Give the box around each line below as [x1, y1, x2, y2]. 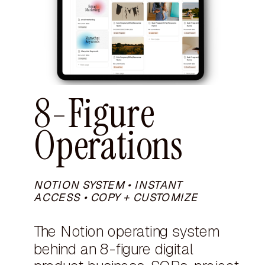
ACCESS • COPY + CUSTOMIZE [34, 190, 198, 205]
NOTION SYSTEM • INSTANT [34, 177, 182, 192]
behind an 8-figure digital [34, 239, 193, 258]
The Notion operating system [34, 222, 221, 241]
